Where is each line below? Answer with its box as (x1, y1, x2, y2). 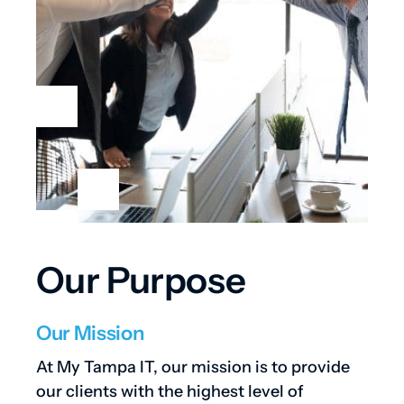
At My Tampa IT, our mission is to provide (35, 357, 350, 378)
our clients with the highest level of (35, 381, 304, 402)
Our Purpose (35, 258, 246, 303)
